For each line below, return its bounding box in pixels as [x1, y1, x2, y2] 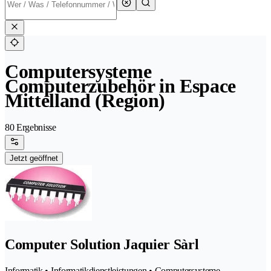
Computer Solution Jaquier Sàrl [5, 237, 199, 253]
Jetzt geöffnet [10, 154, 58, 163]
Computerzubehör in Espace [5, 75, 236, 97]
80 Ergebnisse [5, 122, 56, 133]
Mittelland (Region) [5, 90, 165, 112]
